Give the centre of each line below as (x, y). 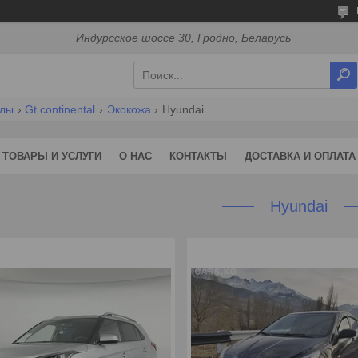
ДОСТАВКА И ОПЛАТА (300, 156)
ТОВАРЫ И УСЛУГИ (52, 156)
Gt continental (60, 109)
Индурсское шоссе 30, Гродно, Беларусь (184, 38)
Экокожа (129, 109)
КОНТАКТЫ (198, 156)
